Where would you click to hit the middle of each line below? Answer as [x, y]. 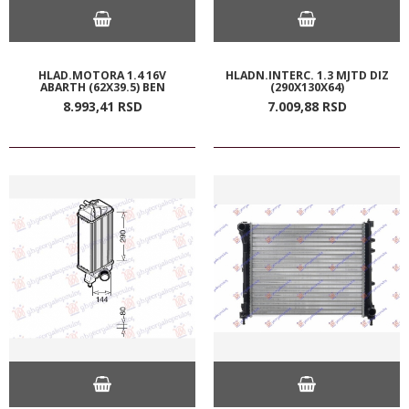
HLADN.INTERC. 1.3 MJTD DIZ [307, 75]
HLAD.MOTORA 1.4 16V [102, 75]
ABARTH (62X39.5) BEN [102, 87]
